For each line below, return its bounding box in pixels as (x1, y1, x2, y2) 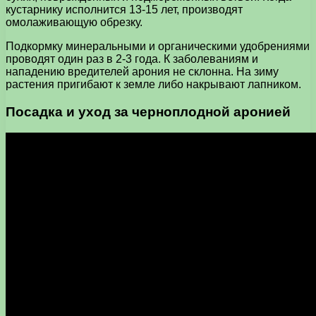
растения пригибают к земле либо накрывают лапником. (6, 78, 301, 90)
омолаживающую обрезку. (6, 16, 142, 28)
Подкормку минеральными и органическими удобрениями (6, 39, 310, 52)
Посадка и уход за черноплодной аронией (6, 104, 291, 119)
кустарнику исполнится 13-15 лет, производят (6, 3, 243, 16)
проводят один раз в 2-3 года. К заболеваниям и (6, 52, 258, 65)
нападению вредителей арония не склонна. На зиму (6, 65, 279, 78)
